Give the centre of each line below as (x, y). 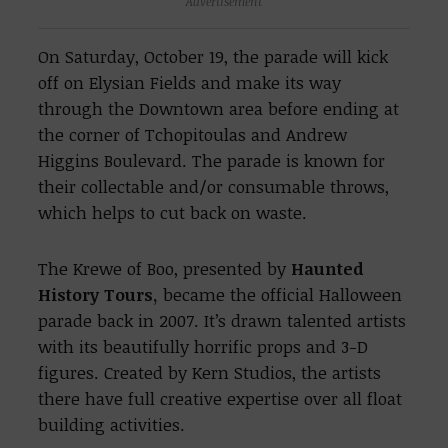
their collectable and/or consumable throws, (214, 186)
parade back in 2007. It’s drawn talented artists (222, 320)
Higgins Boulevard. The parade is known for (212, 160)
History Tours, (98, 294)
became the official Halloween (280, 294)
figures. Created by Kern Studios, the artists (210, 372)
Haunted (327, 268)
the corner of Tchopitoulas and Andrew (193, 134)
